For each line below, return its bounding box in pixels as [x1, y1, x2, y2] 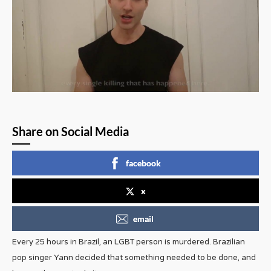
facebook [126, 157, 161, 168]
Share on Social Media [12, 123, 129, 139]
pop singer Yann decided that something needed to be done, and [12, 252, 256, 263]
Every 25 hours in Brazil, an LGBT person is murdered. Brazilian [12, 237, 245, 247]
